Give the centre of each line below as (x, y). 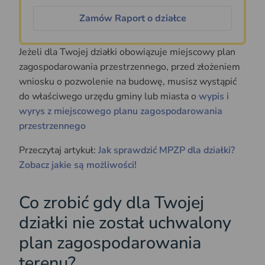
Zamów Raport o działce (132, 18)
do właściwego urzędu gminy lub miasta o (109, 96)
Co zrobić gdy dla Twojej (112, 203)
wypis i (214, 96)
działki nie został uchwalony (125, 223)
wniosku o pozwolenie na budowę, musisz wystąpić (128, 81)
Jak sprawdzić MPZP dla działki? (167, 150)
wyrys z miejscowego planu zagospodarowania (121, 111)
